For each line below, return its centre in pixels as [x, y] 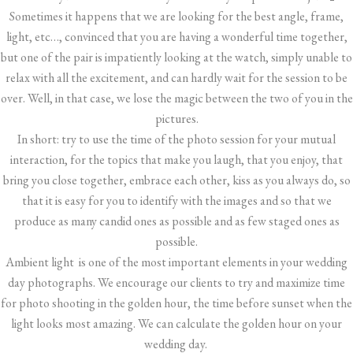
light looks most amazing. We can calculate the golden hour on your [176, 323]
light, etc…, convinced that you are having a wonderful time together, [176, 37]
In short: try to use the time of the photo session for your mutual [176, 139]
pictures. [176, 119]
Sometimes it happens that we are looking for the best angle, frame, [176, 16]
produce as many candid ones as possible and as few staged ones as [176, 221]
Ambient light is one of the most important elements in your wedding [176, 262]
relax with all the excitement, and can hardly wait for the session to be [176, 78]
